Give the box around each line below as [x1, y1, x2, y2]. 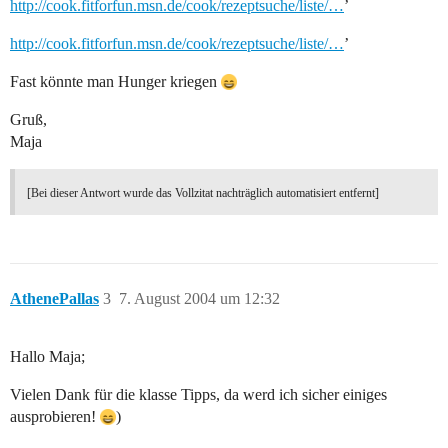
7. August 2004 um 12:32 [119, 290, 280, 308]
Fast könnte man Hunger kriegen [10, 73, 221, 91]
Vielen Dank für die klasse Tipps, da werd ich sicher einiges [10, 386, 387, 404]
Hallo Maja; [10, 348, 85, 366]
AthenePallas [10, 290, 99, 308]
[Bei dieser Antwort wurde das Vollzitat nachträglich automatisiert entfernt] [27, 186, 379, 201]
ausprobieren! [10, 408, 100, 426]
